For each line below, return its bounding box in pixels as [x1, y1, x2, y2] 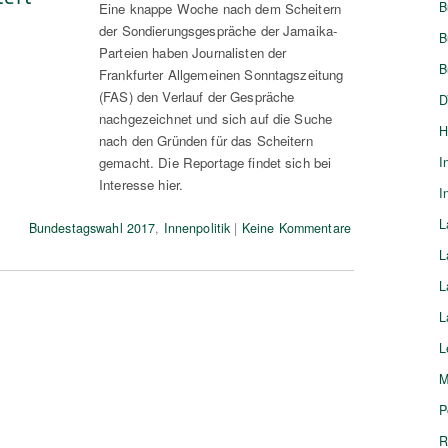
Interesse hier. [99, 174, 184, 194]
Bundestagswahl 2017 [28, 218, 156, 237]
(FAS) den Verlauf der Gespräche [99, 86, 295, 106]
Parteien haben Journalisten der [99, 42, 287, 62]
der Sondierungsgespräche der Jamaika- [99, 20, 338, 40]
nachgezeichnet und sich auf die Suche [99, 108, 333, 128]
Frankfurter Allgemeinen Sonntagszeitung [99, 64, 344, 84]
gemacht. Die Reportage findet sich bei [99, 152, 332, 172]
